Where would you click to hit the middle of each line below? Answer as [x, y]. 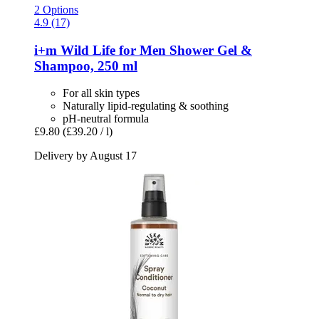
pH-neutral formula [106, 119]
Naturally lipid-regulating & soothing [146, 106]
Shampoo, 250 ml [86, 66]
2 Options [56, 9]
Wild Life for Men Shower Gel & [155, 50]
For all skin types [101, 93]
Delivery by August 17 [85, 156]
